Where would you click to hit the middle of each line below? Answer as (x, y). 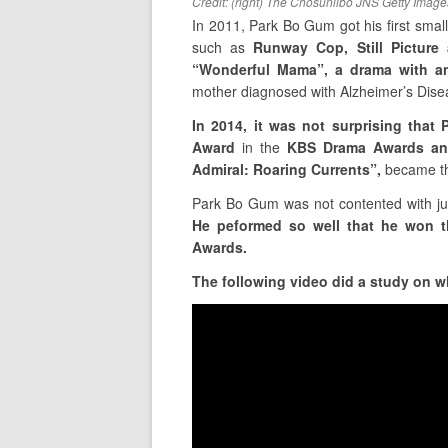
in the (264, 147)
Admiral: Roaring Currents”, (286, 169)
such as (223, 47)
